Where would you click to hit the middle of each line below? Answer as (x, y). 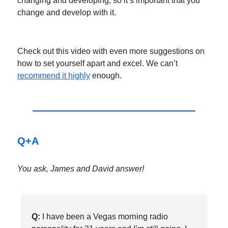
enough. (106, 75)
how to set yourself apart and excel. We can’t (97, 63)
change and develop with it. (67, 12)
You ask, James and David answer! (81, 168)
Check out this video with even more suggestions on (111, 51)
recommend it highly (54, 75)
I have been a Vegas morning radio (104, 216)
